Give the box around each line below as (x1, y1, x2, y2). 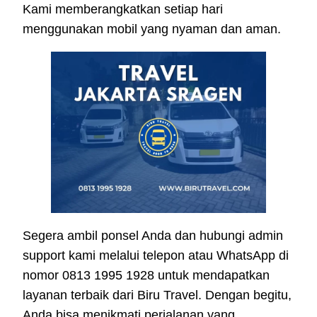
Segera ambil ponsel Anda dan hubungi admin (23, 229, 283, 243)
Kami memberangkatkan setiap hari (23, 2, 223, 17)
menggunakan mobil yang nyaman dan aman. (23, 22, 281, 37)
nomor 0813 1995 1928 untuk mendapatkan (23, 268, 270, 283)
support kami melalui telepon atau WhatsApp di (23, 248, 289, 263)
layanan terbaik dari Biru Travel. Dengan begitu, (23, 288, 292, 303)
